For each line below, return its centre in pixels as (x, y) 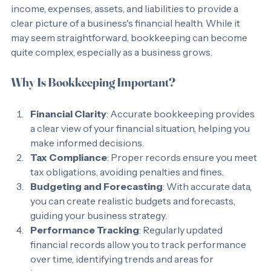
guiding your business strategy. (99, 230)
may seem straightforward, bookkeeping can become (130, 52)
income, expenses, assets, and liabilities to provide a (126, 23)
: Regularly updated (182, 244)
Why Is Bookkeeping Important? (93, 96)
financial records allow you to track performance (139, 259)
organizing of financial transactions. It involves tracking (134, 8)
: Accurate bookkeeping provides (181, 128)
